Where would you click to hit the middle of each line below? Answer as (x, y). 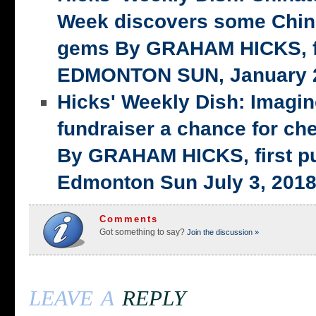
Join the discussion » (222, 232)
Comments (129, 219)
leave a (75, 295)
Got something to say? (142, 232)
